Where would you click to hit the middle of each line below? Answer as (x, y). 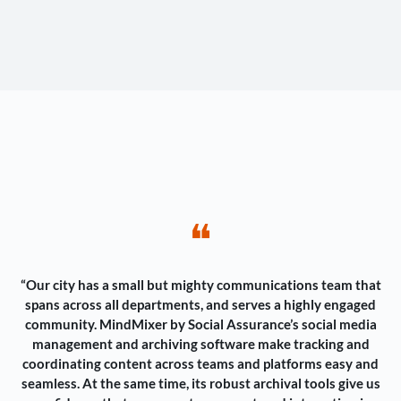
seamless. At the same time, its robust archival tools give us (200, 384)
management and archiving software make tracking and (200, 344)
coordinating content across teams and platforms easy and (200, 364)
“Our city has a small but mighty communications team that (200, 285)
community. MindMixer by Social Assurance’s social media (200, 324)
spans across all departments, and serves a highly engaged (200, 305)
